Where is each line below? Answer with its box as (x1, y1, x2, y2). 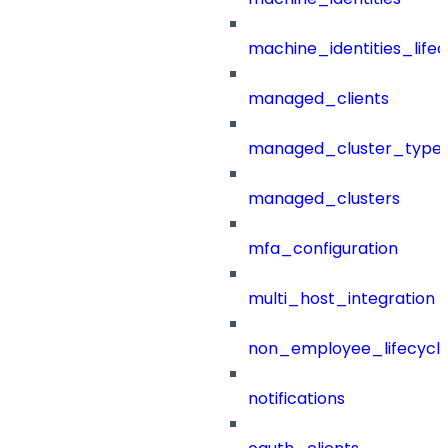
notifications (248, 387, 345, 411)
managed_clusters (248, 187, 400, 211)
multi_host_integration (248, 287, 435, 311)
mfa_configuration (248, 237, 398, 261)
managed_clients (248, 87, 389, 111)
